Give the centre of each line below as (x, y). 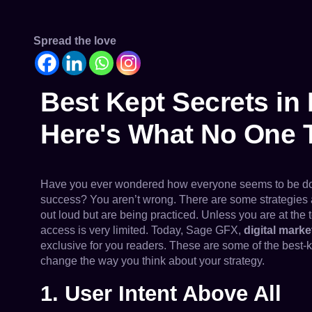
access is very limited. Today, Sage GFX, (142, 230)
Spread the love (75, 41)
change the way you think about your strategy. (153, 261)
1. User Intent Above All (161, 294)
